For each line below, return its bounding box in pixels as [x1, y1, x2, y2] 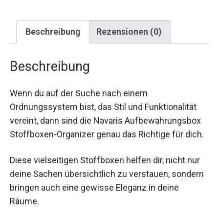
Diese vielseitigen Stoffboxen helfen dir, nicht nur [10, 154, 200, 165]
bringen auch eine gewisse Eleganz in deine [10, 182, 179, 193]
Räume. [10, 196, 39, 206]
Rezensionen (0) [96, 26, 162, 37]
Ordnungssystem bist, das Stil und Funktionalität [10, 101, 197, 112]
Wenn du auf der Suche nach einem [10, 88, 148, 98]
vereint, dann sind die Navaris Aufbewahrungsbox [10, 115, 201, 126]
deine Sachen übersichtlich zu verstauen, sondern [10, 168, 204, 179]
